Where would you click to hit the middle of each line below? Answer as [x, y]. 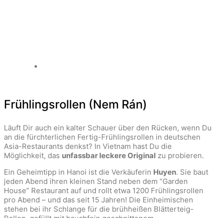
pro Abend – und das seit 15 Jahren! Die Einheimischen [99, 200]
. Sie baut [192, 172]
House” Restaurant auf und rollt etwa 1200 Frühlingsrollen [104, 190]
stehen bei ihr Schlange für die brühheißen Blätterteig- [99, 209]
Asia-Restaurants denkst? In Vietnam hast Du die [88, 146]
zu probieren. [180, 155]
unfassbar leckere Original [109, 155]
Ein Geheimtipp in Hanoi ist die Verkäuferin [79, 172]
